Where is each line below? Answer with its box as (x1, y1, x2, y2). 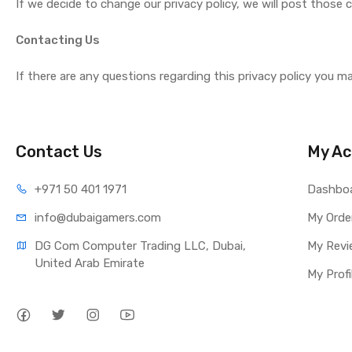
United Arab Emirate (35, 256, 145, 270)
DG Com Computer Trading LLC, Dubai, (35, 239, 247, 253)
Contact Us (16, 142, 103, 161)
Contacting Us (16, 33, 101, 47)
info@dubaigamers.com (35, 211, 162, 225)
